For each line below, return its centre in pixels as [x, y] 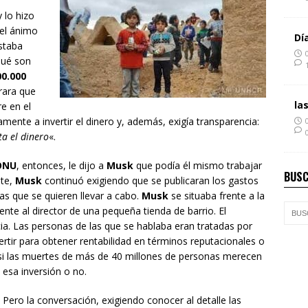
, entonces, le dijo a [62, 166]
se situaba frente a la [217, 196]
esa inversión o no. [45, 272]
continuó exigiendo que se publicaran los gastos [150, 181]
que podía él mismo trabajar [198, 166]
